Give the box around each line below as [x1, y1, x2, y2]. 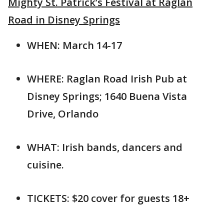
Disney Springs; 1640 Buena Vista [27, 89, 187, 103]
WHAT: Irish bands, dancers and [27, 140, 182, 154]
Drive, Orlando [27, 106, 98, 120]
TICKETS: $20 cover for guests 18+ [27, 191, 189, 205]
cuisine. [27, 157, 64, 171]
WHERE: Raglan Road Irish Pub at [27, 71, 187, 85]
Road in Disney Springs [8, 12, 120, 26]
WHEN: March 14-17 [27, 38, 122, 52]
